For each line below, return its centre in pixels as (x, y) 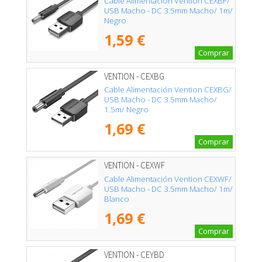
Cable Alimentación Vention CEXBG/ (168, 90)
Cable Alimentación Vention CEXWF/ (168, 179)
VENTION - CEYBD (134, 254)
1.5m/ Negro (126, 110)
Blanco (117, 199)
